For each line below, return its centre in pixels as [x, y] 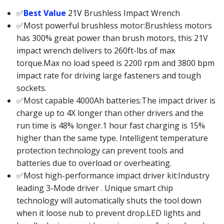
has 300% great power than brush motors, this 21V [112, 38]
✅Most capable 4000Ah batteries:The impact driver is [116, 100]
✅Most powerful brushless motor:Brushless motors [114, 25]
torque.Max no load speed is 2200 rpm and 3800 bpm [115, 63]
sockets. [31, 88]
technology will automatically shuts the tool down [109, 200]
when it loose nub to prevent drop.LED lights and [108, 213]
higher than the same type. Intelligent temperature [112, 138]
